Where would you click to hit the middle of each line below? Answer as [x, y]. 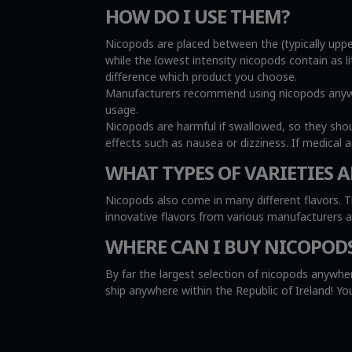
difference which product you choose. [202, 76]
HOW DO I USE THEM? [198, 16]
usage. [122, 109]
